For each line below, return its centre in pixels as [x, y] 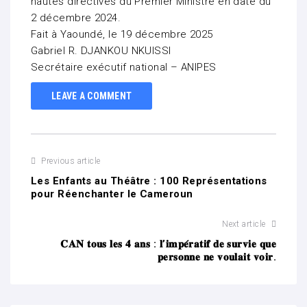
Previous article [71, 161]
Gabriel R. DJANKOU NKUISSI [101, 51]
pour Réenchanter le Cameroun [112, 194]
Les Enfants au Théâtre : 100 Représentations [149, 181]
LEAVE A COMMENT [92, 96]
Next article [244, 224]
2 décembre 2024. [76, 18]
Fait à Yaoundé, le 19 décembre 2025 [122, 35]
